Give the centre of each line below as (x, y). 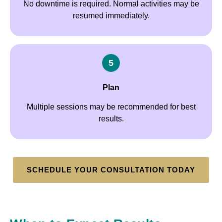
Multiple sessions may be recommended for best (111, 107)
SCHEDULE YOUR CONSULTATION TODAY (111, 170)
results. (111, 118)
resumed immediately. (111, 15)
